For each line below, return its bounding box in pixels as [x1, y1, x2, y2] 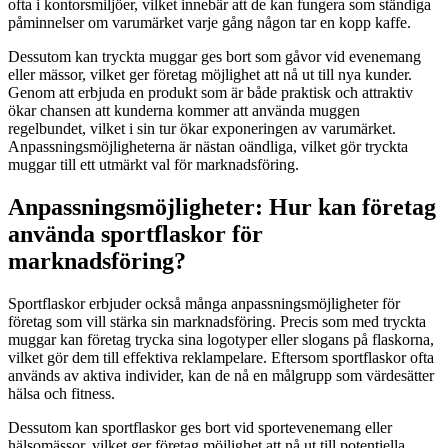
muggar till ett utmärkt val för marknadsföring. [8, 156, 299, 174]
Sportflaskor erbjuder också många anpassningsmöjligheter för [8, 295, 400, 313]
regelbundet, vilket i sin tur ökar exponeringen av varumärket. [8, 120, 396, 138]
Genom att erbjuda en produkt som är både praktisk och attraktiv [8, 84, 413, 102]
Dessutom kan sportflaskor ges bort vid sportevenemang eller [8, 419, 392, 437]
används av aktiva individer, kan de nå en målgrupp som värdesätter [8, 367, 434, 385]
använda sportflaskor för [8, 221, 263, 248]
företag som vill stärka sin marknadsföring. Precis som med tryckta [8, 313, 426, 331]
